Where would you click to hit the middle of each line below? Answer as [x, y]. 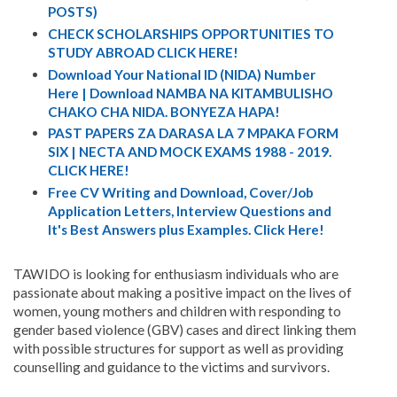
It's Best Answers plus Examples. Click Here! [186, 230]
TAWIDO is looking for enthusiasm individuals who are [176, 274]
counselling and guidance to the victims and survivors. [171, 367]
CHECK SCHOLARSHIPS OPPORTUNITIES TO [191, 33]
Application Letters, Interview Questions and [189, 211]
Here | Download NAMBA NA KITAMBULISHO [190, 93]
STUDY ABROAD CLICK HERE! [143, 52]
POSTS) [72, 11]
